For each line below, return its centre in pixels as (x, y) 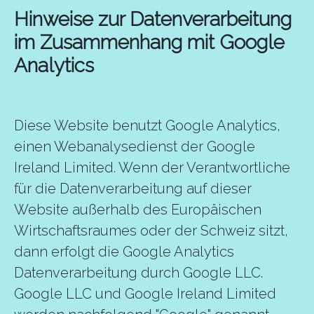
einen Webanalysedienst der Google (135, 146)
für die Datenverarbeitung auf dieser (133, 189)
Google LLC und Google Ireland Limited (145, 294)
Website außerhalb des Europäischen (138, 210)
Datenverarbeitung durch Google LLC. (138, 273)
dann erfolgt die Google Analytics (124, 252)
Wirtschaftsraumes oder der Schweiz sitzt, (151, 231)
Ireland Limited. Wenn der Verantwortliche (152, 168)
